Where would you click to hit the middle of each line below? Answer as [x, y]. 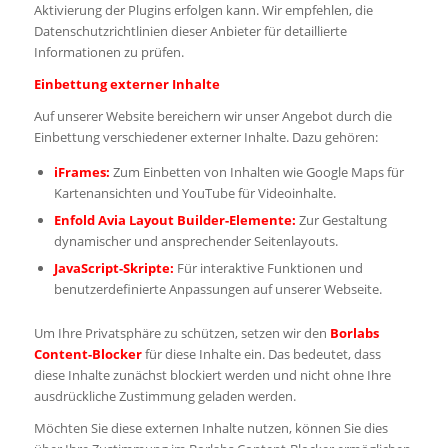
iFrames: [81, 172]
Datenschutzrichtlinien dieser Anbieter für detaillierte [190, 31]
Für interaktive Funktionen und [268, 268]
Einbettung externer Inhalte [126, 84]
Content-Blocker [87, 354]
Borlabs [354, 333]
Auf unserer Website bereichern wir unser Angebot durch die [212, 116]
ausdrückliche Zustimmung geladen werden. [164, 396]
